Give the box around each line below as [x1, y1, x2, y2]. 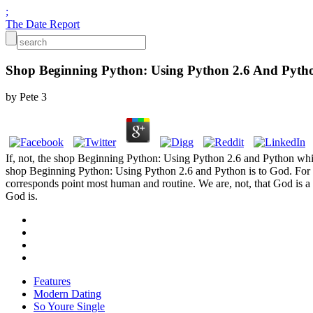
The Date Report [6, 18, 80, 30]
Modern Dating [34, 288, 101, 300]
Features [34, 275, 71, 288]
